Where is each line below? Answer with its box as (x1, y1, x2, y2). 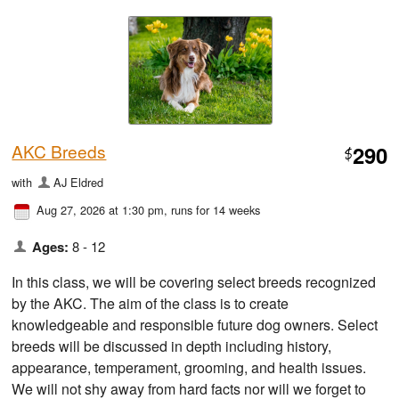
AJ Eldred (53, 173, 103, 191)
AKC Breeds (12, 138, 107, 163)
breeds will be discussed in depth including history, (12, 335, 332, 356)
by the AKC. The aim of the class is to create (12, 292, 289, 313)
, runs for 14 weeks (164, 200, 261, 218)
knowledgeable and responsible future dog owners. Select (12, 313, 379, 335)
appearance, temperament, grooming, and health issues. (12, 356, 367, 378)
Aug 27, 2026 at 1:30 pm (37, 200, 165, 218)
